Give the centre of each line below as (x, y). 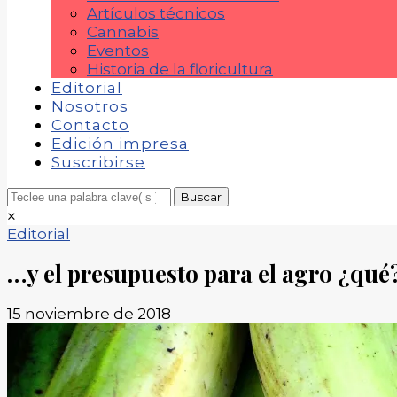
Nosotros (90, 106)
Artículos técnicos (156, 13)
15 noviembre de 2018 (89, 313)
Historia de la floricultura (180, 69)
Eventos (118, 51)
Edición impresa (120, 144)
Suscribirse (98, 162)
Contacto (90, 125)
